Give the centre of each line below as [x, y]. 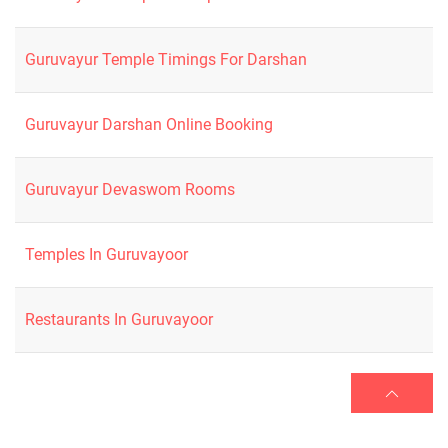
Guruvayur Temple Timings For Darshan [166, 59]
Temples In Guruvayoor [106, 254]
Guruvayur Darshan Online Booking [149, 124]
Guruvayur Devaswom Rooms [130, 189]
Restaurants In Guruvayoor [119, 319]
